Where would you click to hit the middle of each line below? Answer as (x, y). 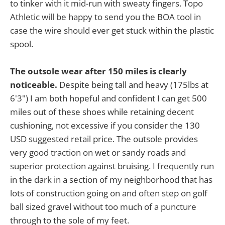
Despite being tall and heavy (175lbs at (133, 85)
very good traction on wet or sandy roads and (98, 153)
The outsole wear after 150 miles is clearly (98, 71)
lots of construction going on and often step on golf (109, 193)
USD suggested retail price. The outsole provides (104, 139)
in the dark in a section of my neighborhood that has (111, 180)
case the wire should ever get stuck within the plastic (112, 30)
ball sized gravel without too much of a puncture (103, 207)
